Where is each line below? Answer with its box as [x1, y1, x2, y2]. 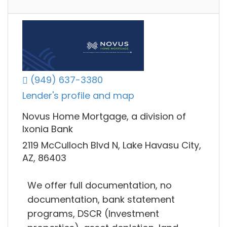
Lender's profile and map [22, 89, 134, 102]
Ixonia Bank [22, 123, 73, 136]
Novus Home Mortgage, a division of [22, 110, 186, 123]
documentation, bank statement [27, 193, 175, 206]
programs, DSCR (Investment [27, 207, 159, 220]
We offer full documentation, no [27, 179, 172, 192]
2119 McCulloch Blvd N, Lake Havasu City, [22, 138, 201, 152]
